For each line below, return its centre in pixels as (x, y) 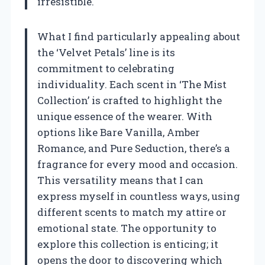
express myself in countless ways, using (139, 196)
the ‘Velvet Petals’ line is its (106, 52)
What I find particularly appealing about (139, 36)
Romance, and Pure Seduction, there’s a (134, 148)
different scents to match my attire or (132, 212)
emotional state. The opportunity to (127, 228)
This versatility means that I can (120, 180)
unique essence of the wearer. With (125, 116)
